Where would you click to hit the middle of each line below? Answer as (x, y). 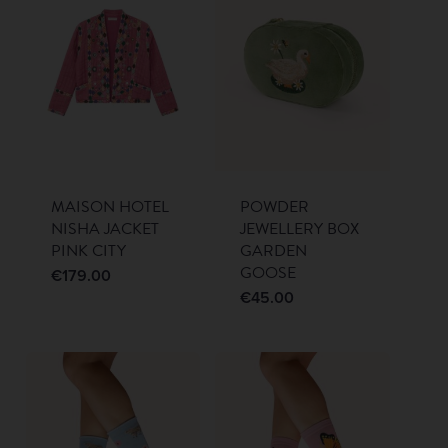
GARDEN (274, 251)
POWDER (275, 207)
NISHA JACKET (104, 229)
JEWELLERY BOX (300, 229)
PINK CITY (88, 251)
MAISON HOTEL (109, 207)
